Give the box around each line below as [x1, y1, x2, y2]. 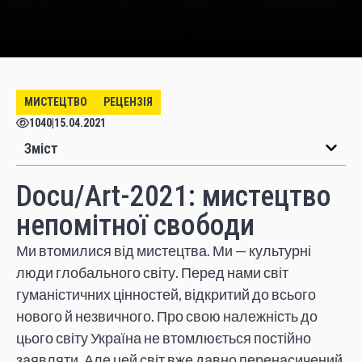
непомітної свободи [16, 208, 255, 242]
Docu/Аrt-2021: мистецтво [16, 179, 331, 213]
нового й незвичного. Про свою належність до [16, 306, 318, 325]
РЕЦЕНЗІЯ [103, 95, 153, 108]
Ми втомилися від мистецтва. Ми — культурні [16, 241, 311, 259]
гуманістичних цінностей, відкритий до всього [16, 284, 316, 303]
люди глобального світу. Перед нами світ [16, 263, 288, 281]
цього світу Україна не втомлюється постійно [16, 328, 311, 347]
